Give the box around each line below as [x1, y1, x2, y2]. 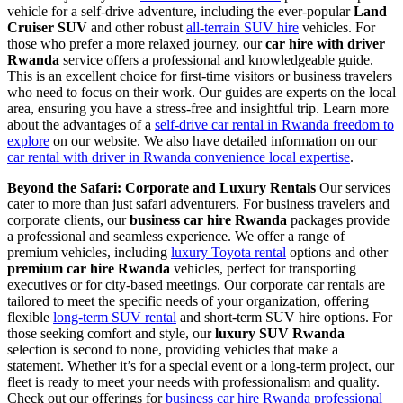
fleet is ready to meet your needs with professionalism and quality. [7, 373, 380, 390]
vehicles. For [299, 19, 375, 35]
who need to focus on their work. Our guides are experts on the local [7, 84, 396, 100]
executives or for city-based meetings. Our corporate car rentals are [7, 276, 385, 292]
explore [7, 132, 49, 148]
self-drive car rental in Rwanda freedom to [155, 116, 394, 132]
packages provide [287, 211, 390, 228]
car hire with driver [265, 35, 385, 51]
